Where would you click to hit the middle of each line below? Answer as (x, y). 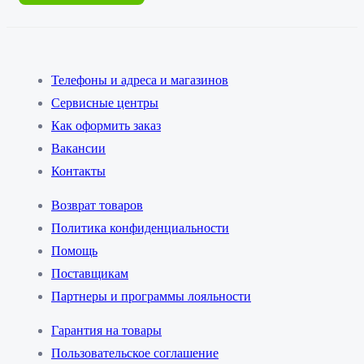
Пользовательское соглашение (135, 353)
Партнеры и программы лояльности (151, 297)
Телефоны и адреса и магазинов (140, 80)
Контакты (78, 171)
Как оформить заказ (106, 126)
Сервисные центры (105, 103)
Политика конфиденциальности (140, 228)
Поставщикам (90, 274)
